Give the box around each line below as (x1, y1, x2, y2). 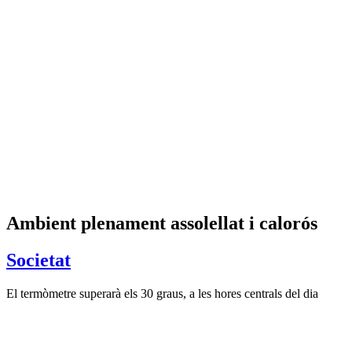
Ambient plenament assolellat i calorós (6, 212, 317, 233)
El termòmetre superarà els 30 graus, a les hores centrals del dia (6, 286, 318, 300)
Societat (6, 249, 71, 270)
